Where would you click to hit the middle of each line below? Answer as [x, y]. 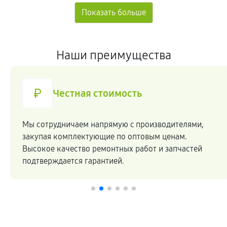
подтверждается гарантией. [73, 161]
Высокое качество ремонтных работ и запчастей [112, 149]
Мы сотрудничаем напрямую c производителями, [113, 124]
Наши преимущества [113, 55]
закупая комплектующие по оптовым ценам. [105, 137]
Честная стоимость [97, 93]
